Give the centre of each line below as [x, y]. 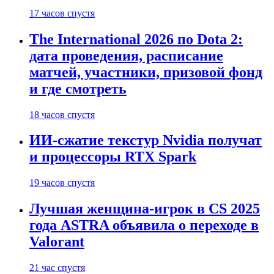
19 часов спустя [62, 183]
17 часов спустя [62, 13]
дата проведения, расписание [126, 55]
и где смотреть [78, 88]
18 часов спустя [62, 114]
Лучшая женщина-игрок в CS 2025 [145, 209]
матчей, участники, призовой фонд [146, 72]
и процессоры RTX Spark [113, 157]
